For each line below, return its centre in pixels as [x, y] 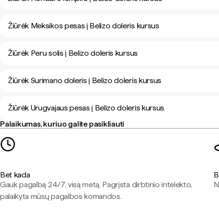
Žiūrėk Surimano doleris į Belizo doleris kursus [85, 80]
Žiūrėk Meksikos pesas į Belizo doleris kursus [84, 26]
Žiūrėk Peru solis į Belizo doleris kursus [73, 53]
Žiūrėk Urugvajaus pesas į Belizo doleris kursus [86, 108]
